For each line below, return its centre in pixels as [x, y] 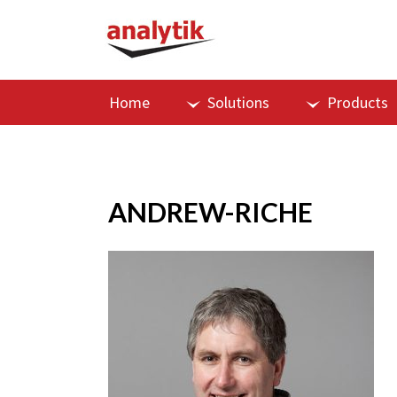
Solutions [238, 102]
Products [358, 102]
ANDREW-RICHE [210, 212]
